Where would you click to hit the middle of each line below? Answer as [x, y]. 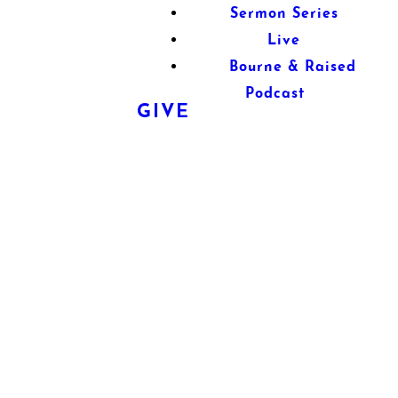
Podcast [275, 94]
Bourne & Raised [293, 68]
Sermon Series [284, 14]
